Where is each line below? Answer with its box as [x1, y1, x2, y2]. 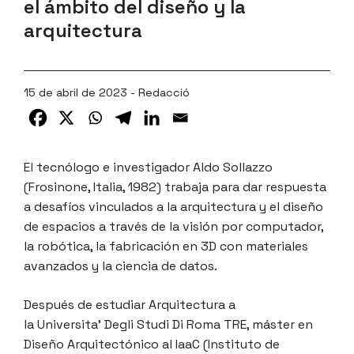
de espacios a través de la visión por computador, [24, 217, 323, 235]
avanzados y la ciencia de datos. [24, 257, 217, 274]
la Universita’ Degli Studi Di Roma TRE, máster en [24, 315, 313, 333]
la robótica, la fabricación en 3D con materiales [24, 237, 308, 254]
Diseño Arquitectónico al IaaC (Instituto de [24, 335, 280, 352]
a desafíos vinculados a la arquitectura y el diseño [24, 198, 323, 215]
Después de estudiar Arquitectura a [24, 296, 235, 313]
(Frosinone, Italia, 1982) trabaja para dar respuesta [24, 178, 326, 195]
